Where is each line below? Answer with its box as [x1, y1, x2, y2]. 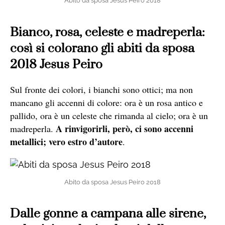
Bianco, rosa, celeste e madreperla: [10, 24, 205, 40]
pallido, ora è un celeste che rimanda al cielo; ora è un [10, 109, 208, 122]
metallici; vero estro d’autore [10, 135, 123, 148]
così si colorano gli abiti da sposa [10, 40, 194, 56]
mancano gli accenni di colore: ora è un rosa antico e [10, 96, 203, 108]
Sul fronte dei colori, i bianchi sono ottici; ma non [10, 83, 193, 95]
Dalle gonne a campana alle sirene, [10, 205, 206, 221]
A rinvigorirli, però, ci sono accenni [56, 122, 193, 135]
